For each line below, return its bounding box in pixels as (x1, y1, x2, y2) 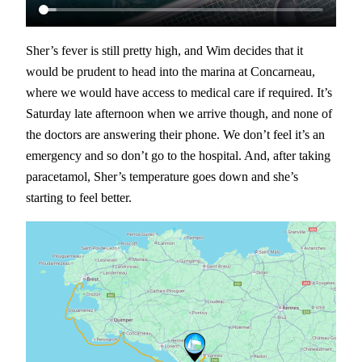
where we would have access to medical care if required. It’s (26, 85, 332, 101)
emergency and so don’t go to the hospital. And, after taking (26, 148, 330, 164)
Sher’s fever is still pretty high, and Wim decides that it (26, 43, 303, 59)
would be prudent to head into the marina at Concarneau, (26, 64, 315, 80)
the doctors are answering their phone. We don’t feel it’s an (26, 127, 325, 143)
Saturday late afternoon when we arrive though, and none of (26, 106, 332, 122)
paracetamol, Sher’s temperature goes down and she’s (26, 169, 298, 185)
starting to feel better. (26, 190, 132, 206)
